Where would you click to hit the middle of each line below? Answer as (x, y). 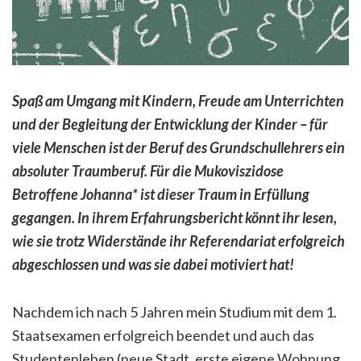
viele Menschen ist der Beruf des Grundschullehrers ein (178, 147)
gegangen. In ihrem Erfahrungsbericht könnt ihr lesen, (174, 217)
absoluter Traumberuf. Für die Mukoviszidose (148, 170)
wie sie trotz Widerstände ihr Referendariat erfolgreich (178, 241)
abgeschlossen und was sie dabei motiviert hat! (153, 264)
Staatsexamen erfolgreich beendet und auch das (163, 335)
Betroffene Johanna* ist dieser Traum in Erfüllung (161, 194)
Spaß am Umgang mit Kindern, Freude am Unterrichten (178, 100)
